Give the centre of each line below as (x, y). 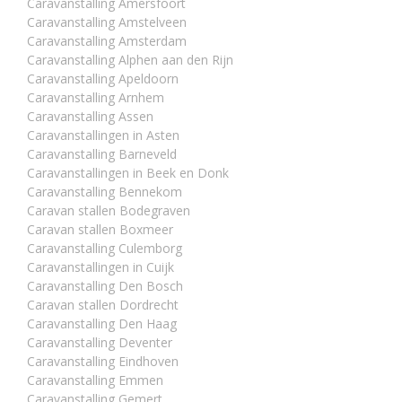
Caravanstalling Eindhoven (103, 362)
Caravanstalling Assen (90, 117)
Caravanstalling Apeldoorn (103, 79)
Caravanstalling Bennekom (105, 192)
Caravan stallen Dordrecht (103, 305)
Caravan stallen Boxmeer (100, 230)
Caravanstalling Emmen (95, 380)
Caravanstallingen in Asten (103, 135)
